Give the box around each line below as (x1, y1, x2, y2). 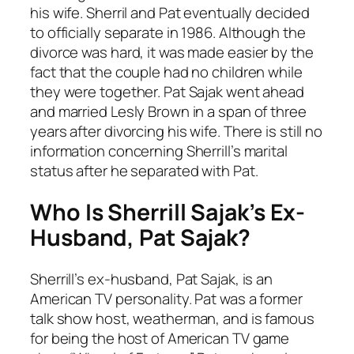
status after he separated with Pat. (30, 160, 258, 182)
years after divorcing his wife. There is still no (30, 121, 323, 142)
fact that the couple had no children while (30, 62, 303, 83)
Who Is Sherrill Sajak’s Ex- (30, 197, 306, 228)
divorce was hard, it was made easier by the (30, 42, 314, 63)
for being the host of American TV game (30, 327, 290, 348)
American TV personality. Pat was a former (30, 288, 303, 309)
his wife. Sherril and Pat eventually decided (30, 2, 310, 24)
